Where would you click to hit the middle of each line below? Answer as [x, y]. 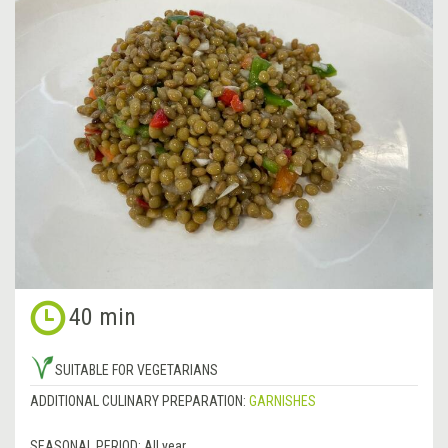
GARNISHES [282, 400]
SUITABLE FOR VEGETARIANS [136, 369]
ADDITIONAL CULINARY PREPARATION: [139, 400]
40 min [102, 316]
